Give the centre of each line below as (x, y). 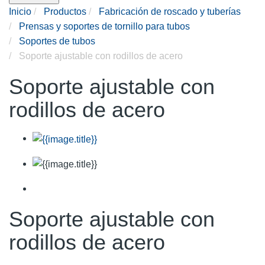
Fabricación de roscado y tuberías (170, 12)
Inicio (20, 12)
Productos (65, 12)
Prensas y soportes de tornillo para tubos (104, 27)
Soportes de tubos (57, 41)
